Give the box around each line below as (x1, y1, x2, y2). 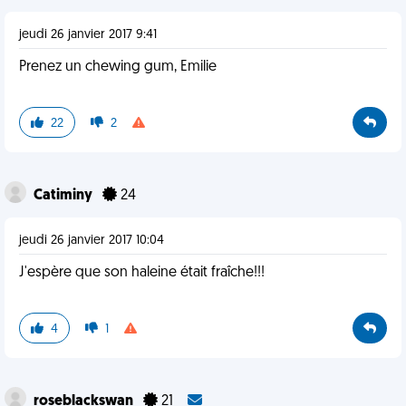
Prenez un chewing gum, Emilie (19, 60, 217, 74)
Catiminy (34, 188, 95, 203)
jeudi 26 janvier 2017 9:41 (19, 28, 157, 42)
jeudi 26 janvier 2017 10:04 (19, 234, 164, 247)
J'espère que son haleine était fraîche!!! (19, 266, 265, 280)
